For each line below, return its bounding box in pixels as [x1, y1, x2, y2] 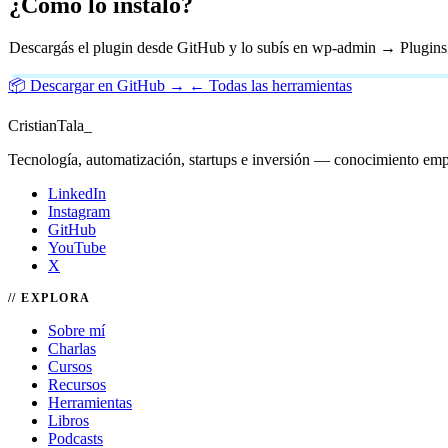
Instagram [48, 203, 110, 221]
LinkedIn [48, 185, 106, 203]
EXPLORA [21, 291, 91, 306]
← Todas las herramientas [189, 77, 352, 95]
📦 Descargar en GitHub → [8, 77, 189, 95]
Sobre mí [48, 322, 105, 340]
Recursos [48, 376, 106, 394]
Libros [48, 412, 89, 430]
